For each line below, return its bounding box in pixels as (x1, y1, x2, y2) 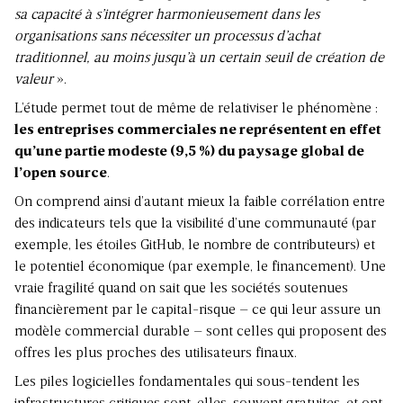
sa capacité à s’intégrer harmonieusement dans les (14, 8, 319, 23)
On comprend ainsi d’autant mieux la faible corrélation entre (14, 195, 385, 210)
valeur (14, 73, 53, 88)
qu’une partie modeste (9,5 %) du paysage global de (14, 145, 364, 160)
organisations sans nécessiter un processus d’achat (14, 30, 320, 45)
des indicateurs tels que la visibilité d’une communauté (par (14, 217, 376, 232)
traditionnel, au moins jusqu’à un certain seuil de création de (14, 51, 384, 67)
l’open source (14, 166, 107, 182)
